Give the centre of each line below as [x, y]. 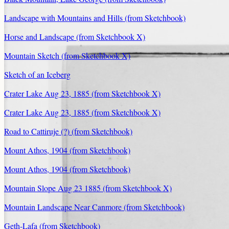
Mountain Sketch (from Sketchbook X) [67, 56]
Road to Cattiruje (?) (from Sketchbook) [68, 131]
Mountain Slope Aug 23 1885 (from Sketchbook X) [88, 188]
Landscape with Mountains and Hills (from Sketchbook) [95, 18]
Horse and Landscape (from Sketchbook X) [75, 37]
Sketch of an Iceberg [37, 75]
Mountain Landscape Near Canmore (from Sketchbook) [94, 207]
